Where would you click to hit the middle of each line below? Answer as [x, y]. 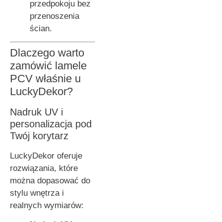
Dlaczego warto [47, 53]
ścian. [41, 28]
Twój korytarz [39, 136]
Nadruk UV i [36, 112]
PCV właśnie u [45, 78]
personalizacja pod [51, 124]
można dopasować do [50, 180]
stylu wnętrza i [37, 193]
